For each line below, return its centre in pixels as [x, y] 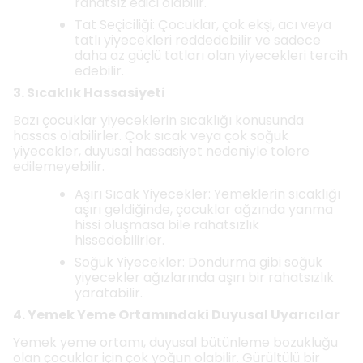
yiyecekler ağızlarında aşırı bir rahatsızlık [204, 278]
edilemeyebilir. [59, 167]
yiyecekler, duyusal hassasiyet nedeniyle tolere [161, 151]
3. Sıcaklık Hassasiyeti [89, 93]
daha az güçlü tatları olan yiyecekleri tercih [211, 56]
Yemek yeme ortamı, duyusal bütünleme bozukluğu [175, 342]
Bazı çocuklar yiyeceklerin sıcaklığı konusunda [158, 120]
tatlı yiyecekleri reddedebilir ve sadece [198, 40]
